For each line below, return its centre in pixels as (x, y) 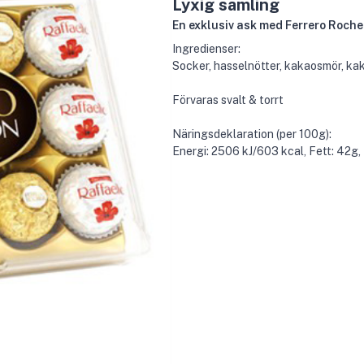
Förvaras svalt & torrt (228, 100)
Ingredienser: (206, 49)
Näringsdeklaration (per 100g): (252, 134)
